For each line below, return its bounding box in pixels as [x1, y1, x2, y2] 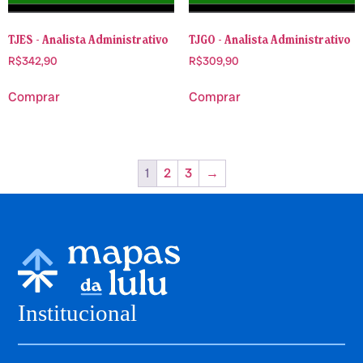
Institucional [18, 300, 138, 327]
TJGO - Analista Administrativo [188, 31, 351, 48]
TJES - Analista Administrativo [8, 31, 169, 48]
